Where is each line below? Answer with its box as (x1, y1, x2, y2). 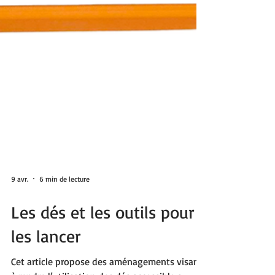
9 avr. (11, 223, 28, 233)
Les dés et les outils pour (11, 250, 195, 273)
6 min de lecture (39, 223, 90, 233)
